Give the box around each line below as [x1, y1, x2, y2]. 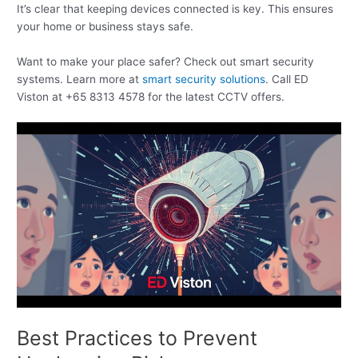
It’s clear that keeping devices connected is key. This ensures [17, 2, 334, 15]
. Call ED [265, 72, 309, 86]
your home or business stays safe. [17, 19, 194, 33]
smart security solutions [142, 72, 266, 86]
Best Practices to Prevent [17, 326, 258, 351]
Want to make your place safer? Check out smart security [17, 54, 315, 68]
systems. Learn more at [17, 72, 143, 86]
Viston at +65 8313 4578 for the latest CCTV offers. [17, 89, 285, 103]
